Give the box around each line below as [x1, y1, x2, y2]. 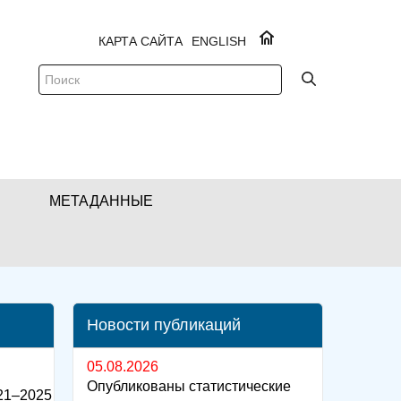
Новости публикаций [87, 316, 241, 334]
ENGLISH [192, 34, 246, 48]
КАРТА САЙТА [98, 34, 183, 48]
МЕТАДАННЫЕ [49, 193, 153, 209]
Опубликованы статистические [87, 379, 291, 394]
